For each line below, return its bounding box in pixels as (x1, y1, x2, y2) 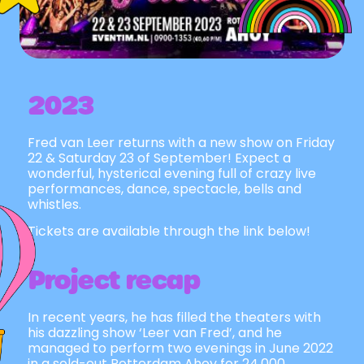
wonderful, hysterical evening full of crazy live (28, 164, 316, 183)
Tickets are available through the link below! (28, 222, 310, 241)
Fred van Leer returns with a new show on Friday (28, 133, 335, 152)
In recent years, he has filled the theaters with (28, 307, 321, 327)
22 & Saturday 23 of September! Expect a (28, 149, 291, 167)
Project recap (28, 261, 200, 299)
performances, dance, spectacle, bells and (28, 180, 301, 198)
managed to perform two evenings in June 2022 (28, 338, 333, 357)
